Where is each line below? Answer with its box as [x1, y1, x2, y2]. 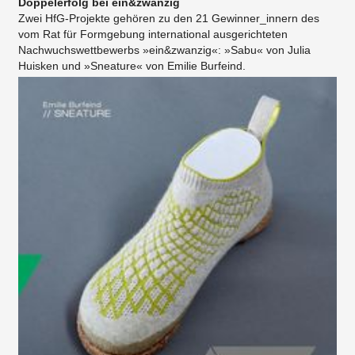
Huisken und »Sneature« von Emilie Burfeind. [18, 59, 246, 72]
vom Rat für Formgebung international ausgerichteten [18, 27, 288, 40]
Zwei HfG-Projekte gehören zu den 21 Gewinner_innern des [18, 11, 319, 25]
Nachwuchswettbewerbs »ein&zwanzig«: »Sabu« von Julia [18, 43, 311, 56]
